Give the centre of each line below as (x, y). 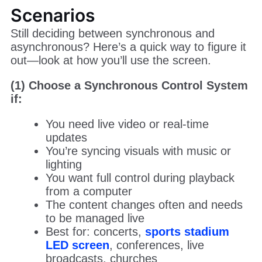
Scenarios (52, 15)
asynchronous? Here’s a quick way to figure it (128, 46)
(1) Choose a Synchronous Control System (129, 85)
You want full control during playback (140, 177)
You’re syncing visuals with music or (138, 151)
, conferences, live (156, 245)
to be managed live (95, 218)
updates (66, 137)
